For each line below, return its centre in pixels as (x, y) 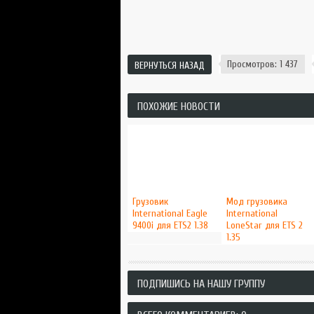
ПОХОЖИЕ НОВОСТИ (178, 107)
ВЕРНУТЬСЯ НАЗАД (169, 66)
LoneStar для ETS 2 (265, 225)
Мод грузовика (257, 202)
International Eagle (170, 213)
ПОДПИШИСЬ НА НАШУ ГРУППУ (201, 284)
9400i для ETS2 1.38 (170, 225)
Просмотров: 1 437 (262, 64)
